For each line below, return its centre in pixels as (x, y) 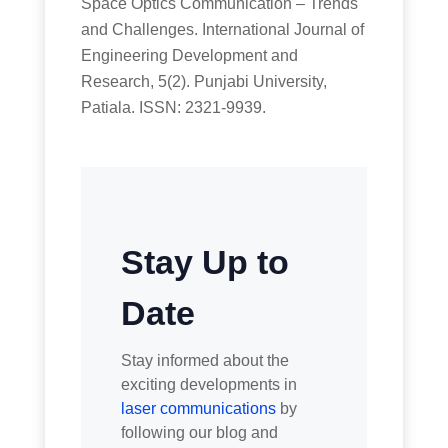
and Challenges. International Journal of (223, 30)
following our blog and (200, 433)
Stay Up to (205, 262)
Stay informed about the (205, 361)
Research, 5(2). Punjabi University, (204, 82)
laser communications (199, 409)
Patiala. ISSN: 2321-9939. (174, 108)
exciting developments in (209, 385)
